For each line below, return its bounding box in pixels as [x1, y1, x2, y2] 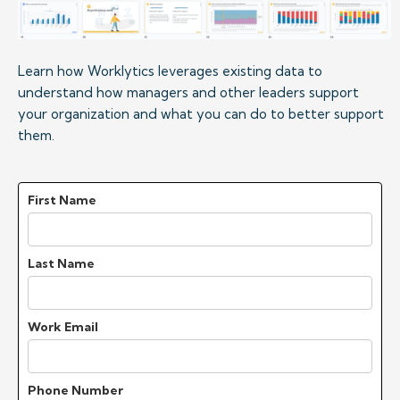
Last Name [28, 255, 95, 272]
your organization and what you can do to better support [18, 105, 387, 123]
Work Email [28, 319, 98, 336]
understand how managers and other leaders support [18, 84, 362, 102]
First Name [28, 192, 96, 209]
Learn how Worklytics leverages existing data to [18, 62, 326, 80]
